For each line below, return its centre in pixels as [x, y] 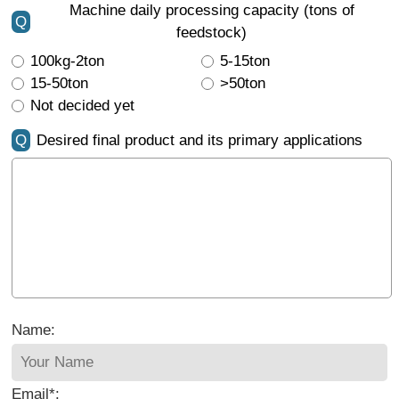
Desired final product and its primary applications [200, 141]
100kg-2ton [68, 61]
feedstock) [212, 33]
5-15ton [245, 61]
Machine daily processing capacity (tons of [212, 11]
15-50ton [60, 84]
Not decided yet [83, 106]
